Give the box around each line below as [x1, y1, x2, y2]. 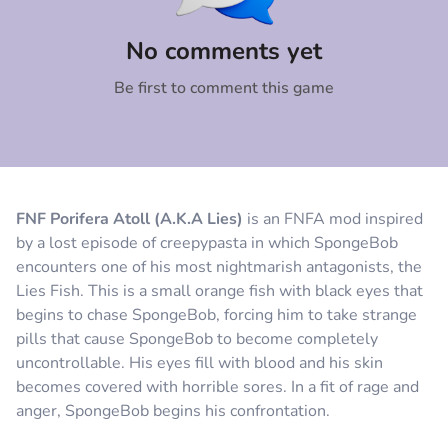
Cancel [102, 9, 148, 29]
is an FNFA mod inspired [243, 208, 423, 230]
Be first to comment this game [114, 76, 334, 99]
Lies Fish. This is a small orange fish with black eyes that [16, 280, 423, 302]
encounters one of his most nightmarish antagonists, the [16, 256, 422, 278]
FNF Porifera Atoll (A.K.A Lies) [16, 208, 243, 230]
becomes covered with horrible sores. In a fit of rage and [16, 376, 419, 398]
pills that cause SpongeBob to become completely [16, 328, 378, 350]
